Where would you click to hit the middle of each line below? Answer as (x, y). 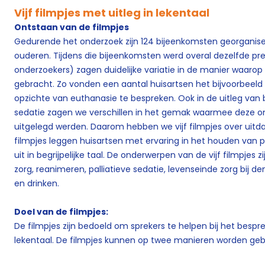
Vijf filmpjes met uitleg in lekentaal (112, 13)
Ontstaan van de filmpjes (72, 28)
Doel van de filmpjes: (61, 212)
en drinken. (37, 184)
